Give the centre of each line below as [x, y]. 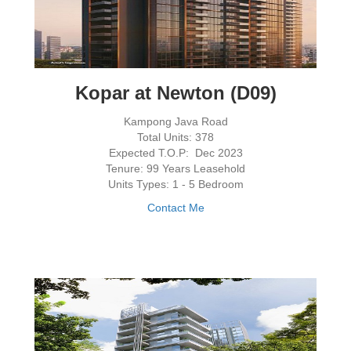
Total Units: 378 [175, 138]
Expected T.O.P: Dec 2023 [175, 153]
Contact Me [175, 208]
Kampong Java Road [175, 122]
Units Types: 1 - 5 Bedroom [175, 185]
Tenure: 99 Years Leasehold [175, 169]
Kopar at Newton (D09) [175, 93]
